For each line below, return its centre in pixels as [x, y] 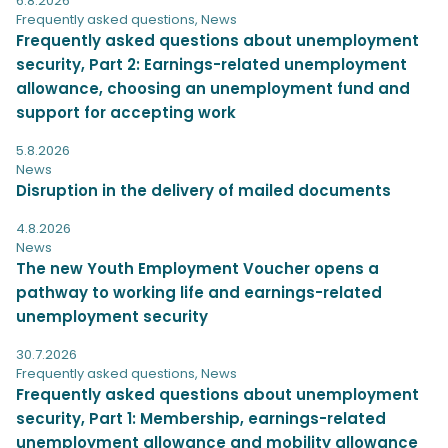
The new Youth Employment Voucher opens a [197, 268]
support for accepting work [126, 112]
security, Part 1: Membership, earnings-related [201, 418]
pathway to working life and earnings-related [199, 292]
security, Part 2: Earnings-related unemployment [211, 64]
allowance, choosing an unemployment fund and [213, 88]
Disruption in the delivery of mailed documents [203, 190]
